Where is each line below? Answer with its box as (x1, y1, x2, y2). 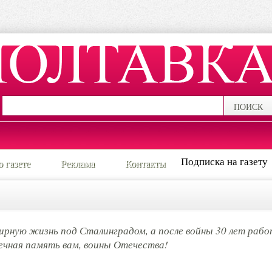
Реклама (61, 157, 95, 169)
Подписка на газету (181, 154, 268, 168)
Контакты (125, 157, 166, 169)
